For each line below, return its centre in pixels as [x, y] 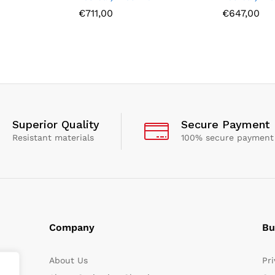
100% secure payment [227, 138]
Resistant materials [53, 138]
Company [72, 228]
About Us [68, 261]
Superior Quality [56, 125]
